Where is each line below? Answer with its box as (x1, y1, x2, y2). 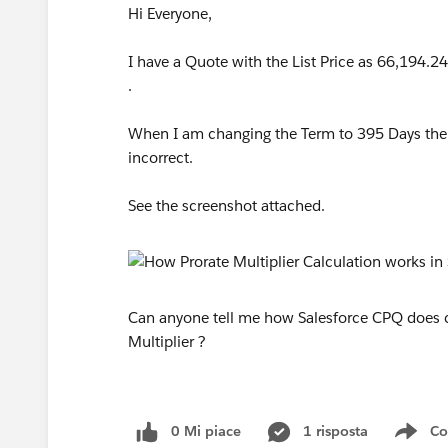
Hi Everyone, (128, 4, 212, 23)
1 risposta (303, 422, 368, 440)
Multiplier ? (128, 332, 206, 351)
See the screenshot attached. (128, 196, 329, 215)
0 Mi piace (171, 422, 241, 440)
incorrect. (128, 148, 197, 167)
